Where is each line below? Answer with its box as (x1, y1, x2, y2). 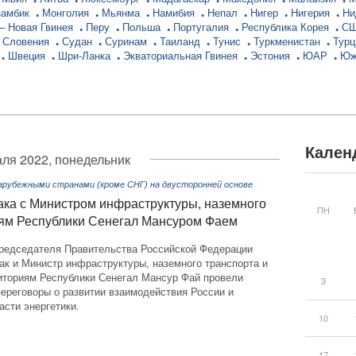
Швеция (8, 48, 48, 63)
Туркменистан (253, 33, 323, 48)
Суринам (105, 33, 150, 48)
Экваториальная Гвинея (123, 48, 241, 63)
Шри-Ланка (58, 48, 114, 63)
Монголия (42, 5, 92, 20)
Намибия (153, 5, 198, 20)
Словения (2, 33, 52, 48)
